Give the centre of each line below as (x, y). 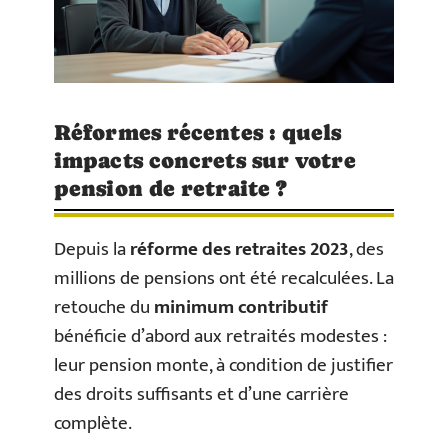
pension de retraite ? (171, 188)
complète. (93, 423)
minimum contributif (241, 307)
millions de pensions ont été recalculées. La (224, 278)
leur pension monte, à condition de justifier (223, 365)
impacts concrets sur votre (205, 160)
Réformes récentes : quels (198, 132)
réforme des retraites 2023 (239, 249)
